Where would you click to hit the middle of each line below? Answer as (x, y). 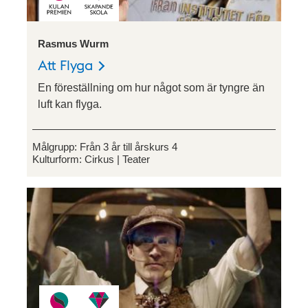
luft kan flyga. (70, 104)
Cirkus (99, 159)
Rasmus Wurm (73, 44)
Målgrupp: (56, 147)
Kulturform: (58, 159)
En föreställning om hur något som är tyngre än (151, 88)
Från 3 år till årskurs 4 (129, 147)
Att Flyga (65, 65)
